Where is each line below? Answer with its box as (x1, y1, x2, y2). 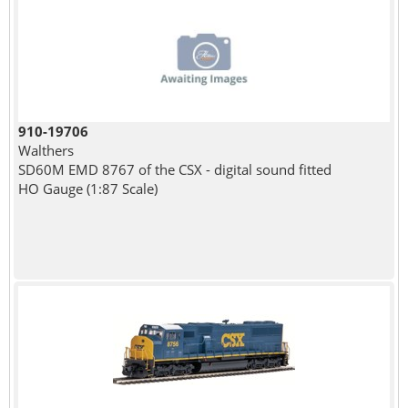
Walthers (17, 140, 74, 159)
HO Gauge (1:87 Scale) (17, 178, 158, 198)
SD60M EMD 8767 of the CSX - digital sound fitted (17, 159, 331, 178)
